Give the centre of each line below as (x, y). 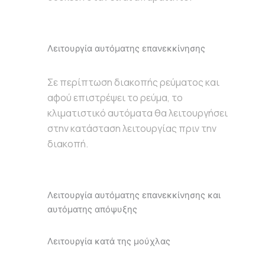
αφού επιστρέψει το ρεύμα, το (115, 97)
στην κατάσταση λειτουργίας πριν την (132, 128)
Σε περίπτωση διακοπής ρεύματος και (133, 82)
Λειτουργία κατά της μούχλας (109, 241)
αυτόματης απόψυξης (92, 209)
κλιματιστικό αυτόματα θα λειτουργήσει (138, 113)
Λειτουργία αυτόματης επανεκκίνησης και (134, 195)
